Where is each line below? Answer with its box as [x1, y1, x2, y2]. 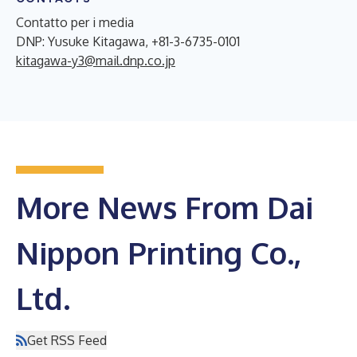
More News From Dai [16, 187, 313, 226]
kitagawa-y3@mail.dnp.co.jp [16, 52, 175, 69]
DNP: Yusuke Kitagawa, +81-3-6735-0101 [16, 33, 240, 49]
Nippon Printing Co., [16, 233, 301, 272]
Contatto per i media [16, 14, 134, 30]
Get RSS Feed [27, 331, 107, 348]
